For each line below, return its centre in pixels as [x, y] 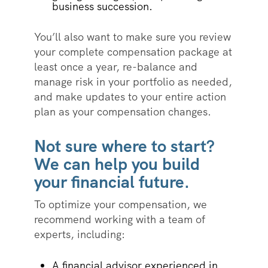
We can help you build [117, 164]
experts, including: [81, 234]
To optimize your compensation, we [120, 205]
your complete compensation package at [133, 52]
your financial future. [114, 182]
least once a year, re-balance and [115, 67]
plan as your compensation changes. [124, 112]
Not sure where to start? [124, 146]
